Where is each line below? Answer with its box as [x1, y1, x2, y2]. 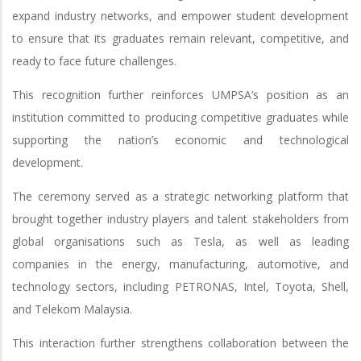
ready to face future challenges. [12, 53, 176, 69]
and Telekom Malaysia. [12, 301, 132, 317]
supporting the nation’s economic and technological [12, 132, 349, 148]
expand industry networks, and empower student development [12, 8, 349, 24]
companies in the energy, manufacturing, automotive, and [12, 256, 349, 272]
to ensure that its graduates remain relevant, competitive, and [12, 31, 349, 47]
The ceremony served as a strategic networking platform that [12, 189, 349, 205]
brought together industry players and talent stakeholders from [12, 211, 349, 227]
